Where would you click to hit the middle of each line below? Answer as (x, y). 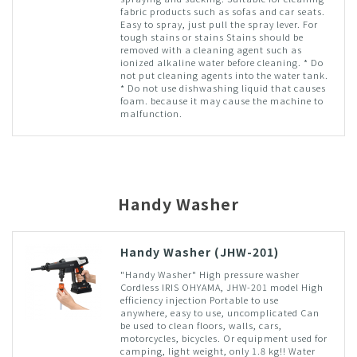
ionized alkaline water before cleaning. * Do (222, 62)
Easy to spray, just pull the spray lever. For (219, 24)
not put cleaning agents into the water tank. (224, 75)
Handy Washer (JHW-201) (199, 251)
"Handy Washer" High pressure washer (210, 274)
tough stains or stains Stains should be (212, 36)
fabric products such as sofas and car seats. (222, 11)
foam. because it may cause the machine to (222, 100)
